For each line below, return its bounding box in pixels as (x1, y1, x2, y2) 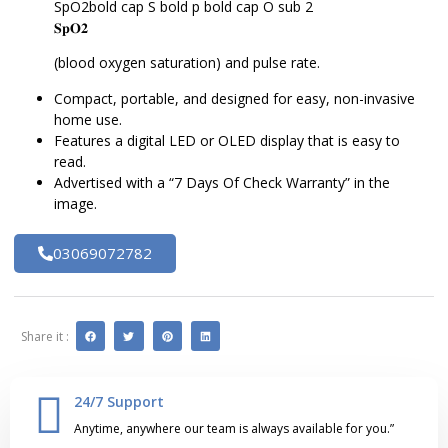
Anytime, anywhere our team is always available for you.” (74, 419, 394, 437)
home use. (54, 109, 122, 129)
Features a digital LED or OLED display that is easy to (54, 130, 400, 150)
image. (54, 193, 97, 213)
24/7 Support (74, 391, 164, 411)
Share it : (21, 327, 69, 345)
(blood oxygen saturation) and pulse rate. (54, 53, 320, 73)
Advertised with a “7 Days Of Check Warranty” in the (54, 172, 390, 192)
